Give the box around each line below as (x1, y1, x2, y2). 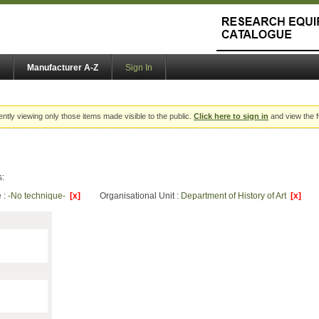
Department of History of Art (181, 191, 291, 202)
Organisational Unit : (100, 191, 181, 202)
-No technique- (8, 191, 70, 202)
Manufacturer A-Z (27, 63, 98, 73)
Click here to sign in (194, 112, 268, 121)
